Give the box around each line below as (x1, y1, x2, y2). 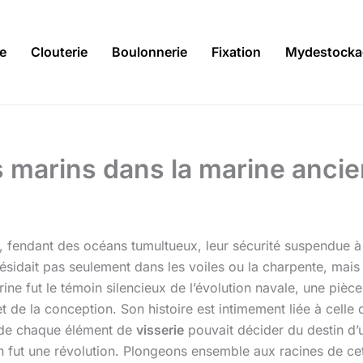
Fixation (211, 44, 261, 61)
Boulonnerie (112, 44, 187, 61)
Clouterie (31, 44, 88, 61)
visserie (136, 322, 184, 339)
